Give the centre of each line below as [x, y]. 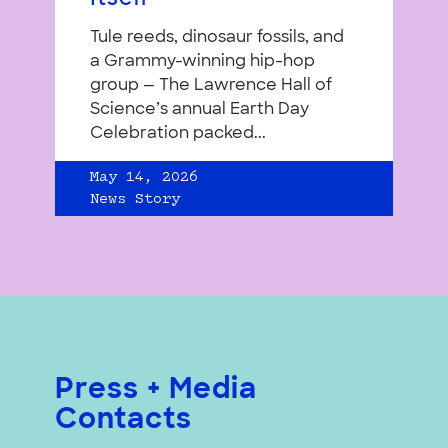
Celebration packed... [178, 133]
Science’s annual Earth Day [199, 109]
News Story [135, 199]
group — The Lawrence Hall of [211, 85]
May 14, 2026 [144, 177]
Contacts [123, 420]
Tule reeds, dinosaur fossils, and [217, 37]
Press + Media [156, 390]
